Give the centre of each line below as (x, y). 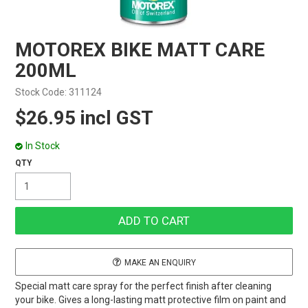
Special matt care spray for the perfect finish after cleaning (144, 286)
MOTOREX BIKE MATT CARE (140, 50)
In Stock (43, 146)
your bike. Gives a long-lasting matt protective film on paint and (151, 300)
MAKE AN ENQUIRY (160, 263)
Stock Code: (41, 92)
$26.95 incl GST (85, 118)
